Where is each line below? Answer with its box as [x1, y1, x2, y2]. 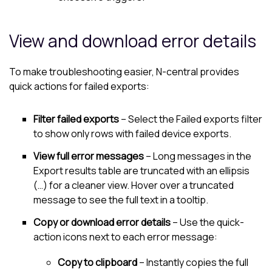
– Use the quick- [171, 216, 244, 229]
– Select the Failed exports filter [119, 112, 262, 126]
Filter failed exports [33, 112, 119, 126]
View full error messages [33, 149, 144, 163]
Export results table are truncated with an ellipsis [33, 164, 250, 178]
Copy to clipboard [58, 255, 137, 269]
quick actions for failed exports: [9, 79, 149, 93]
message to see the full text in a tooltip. [33, 193, 208, 207]
